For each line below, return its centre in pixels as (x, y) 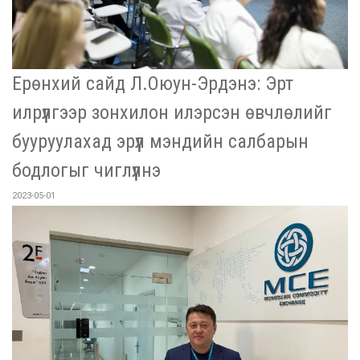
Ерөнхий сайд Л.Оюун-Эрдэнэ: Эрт (153, 83)
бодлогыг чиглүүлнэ (86, 170)
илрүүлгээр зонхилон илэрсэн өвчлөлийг (172, 112)
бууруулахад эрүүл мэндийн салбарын (160, 141)
